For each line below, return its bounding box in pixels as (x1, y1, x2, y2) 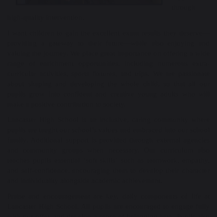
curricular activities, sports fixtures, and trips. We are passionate (7, 70, 210, 77)
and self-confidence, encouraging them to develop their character (7, 167, 210, 174)
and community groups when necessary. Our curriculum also (7, 146, 210, 154)
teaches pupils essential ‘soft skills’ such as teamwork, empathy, (7, 156, 210, 164)
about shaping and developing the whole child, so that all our (7, 80, 210, 88)
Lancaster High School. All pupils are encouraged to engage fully (7, 202, 210, 210)
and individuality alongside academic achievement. (7, 177, 162, 185)
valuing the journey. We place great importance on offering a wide (7, 49, 210, 57)
